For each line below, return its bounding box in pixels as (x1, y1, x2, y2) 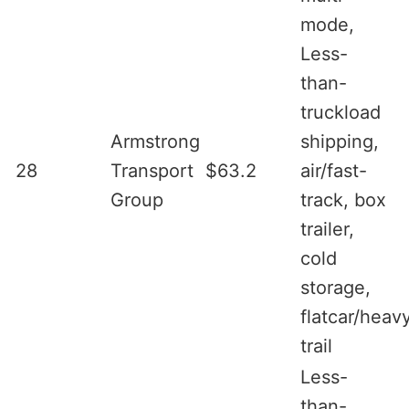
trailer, (300, 217, 354, 240)
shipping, (300, 130, 379, 152)
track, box (300, 188, 386, 211)
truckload (300, 100, 381, 123)
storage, (300, 276, 371, 299)
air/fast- (300, 159, 367, 182)
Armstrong (110, 130, 200, 152)
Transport (110, 159, 194, 182)
